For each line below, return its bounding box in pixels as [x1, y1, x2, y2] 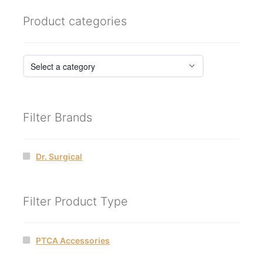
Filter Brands [22, 110, 92, 124]
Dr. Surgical [36, 151, 83, 161]
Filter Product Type [22, 194, 128, 209]
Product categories [22, 14, 127, 29]
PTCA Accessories [36, 235, 110, 246]
